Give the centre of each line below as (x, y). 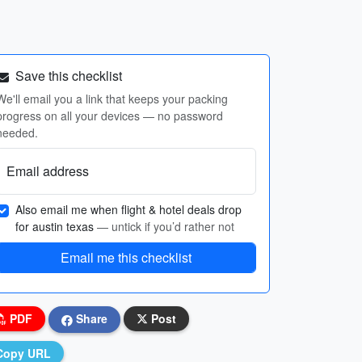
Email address (48, 171)
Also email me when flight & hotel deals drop (128, 209)
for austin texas (56, 226)
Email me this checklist (126, 257)
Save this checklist (67, 76)
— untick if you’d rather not (166, 226)
